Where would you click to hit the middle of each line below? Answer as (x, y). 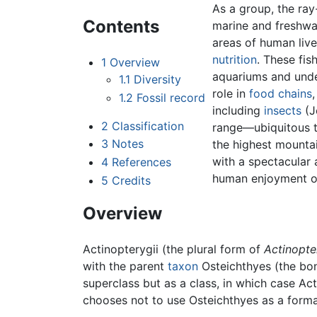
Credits (131, 180)
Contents (121, 27)
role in (231, 94)
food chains (281, 94)
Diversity (158, 80)
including (238, 111)
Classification (148, 126)
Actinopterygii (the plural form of (173, 249)
